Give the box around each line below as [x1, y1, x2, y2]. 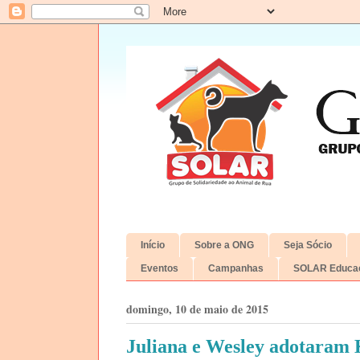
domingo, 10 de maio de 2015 [126, 300, 268, 317]
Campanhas [208, 263, 264, 275]
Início [141, 239, 165, 251]
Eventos [141, 263, 178, 275]
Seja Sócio [284, 239, 332, 251]
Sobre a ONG [194, 239, 254, 251]
